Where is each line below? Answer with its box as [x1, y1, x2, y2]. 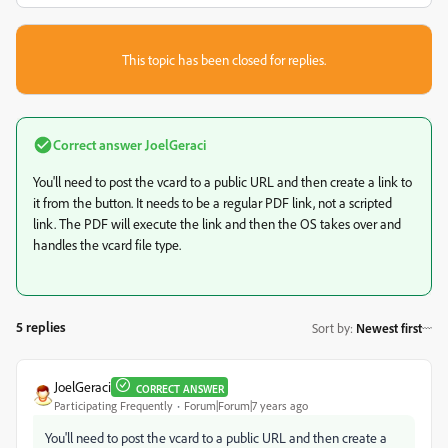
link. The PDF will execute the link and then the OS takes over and [33, 215, 401, 232]
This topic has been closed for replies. [122, 51, 326, 68]
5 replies [16, 318, 66, 335]
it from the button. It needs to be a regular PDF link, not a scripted [33, 194, 392, 211]
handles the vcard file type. [33, 236, 181, 253]
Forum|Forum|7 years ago [184, 398, 308, 413]
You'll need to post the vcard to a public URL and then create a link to [33, 173, 412, 190]
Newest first [356, 319, 422, 336]
